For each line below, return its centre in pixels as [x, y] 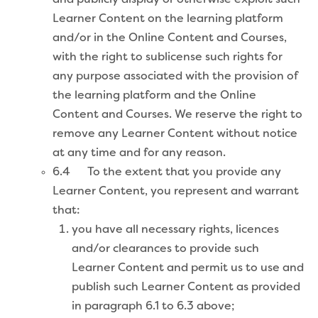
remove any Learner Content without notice [175, 134]
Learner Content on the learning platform [168, 19]
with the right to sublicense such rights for [168, 57]
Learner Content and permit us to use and [188, 268]
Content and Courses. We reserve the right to [177, 115]
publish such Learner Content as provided [186, 287]
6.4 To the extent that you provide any [167, 172]
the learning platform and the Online [154, 95]
